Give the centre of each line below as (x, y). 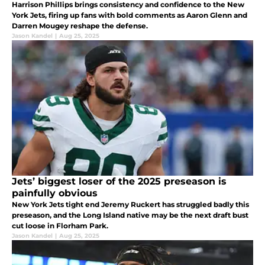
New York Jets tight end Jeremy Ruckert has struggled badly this (130, 204)
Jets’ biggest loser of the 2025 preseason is (119, 181)
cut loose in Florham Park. (60, 225)
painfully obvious (55, 193)
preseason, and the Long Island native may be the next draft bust (130, 215)
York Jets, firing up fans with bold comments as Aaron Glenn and (130, 15)
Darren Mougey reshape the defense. (80, 25)
